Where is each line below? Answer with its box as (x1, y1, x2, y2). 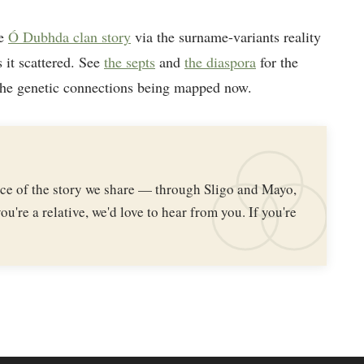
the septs (104, 51, 155, 71)
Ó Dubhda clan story (8, 26, 131, 46)
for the (256, 51, 298, 71)
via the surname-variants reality (131, 26, 321, 46)
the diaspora (184, 51, 256, 71)
